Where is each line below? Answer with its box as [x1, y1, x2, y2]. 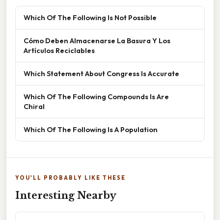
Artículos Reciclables [24, 45, 95, 55]
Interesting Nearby [15, 189, 116, 201]
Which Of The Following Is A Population [24, 124, 158, 134]
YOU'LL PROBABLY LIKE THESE [15, 174, 126, 181]
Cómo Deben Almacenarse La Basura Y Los [24, 35, 170, 45]
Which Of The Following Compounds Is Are [24, 91, 169, 101]
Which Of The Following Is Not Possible [24, 12, 157, 22]
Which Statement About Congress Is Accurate [24, 68, 179, 78]
